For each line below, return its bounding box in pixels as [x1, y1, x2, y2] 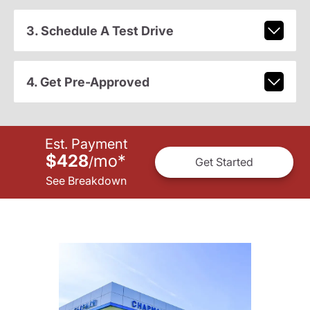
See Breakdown [45, 173, 127, 188]
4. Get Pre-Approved [26, 74, 149, 89]
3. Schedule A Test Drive [26, 23, 174, 38]
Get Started [195, 155, 253, 170]
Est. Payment [44, 135, 127, 152]
